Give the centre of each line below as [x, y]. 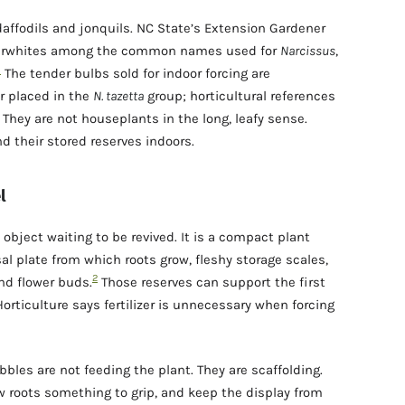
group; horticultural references [240, 96]
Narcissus [308, 51]
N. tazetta [118, 96]
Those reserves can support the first [212, 282]
